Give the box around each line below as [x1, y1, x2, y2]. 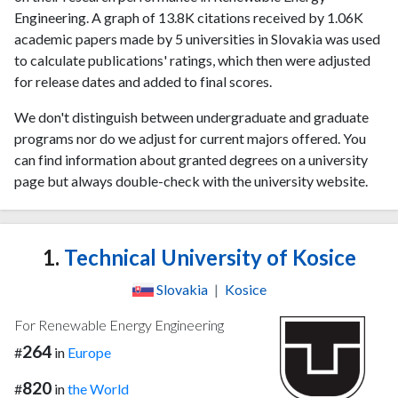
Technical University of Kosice [59, 244, 356, 270]
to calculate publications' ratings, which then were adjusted [14, 52, 370, 68]
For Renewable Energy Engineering [14, 315, 224, 333]
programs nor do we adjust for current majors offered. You [14, 130, 366, 147]
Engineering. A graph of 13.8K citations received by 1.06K [14, 9, 363, 26]
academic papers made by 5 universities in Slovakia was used [14, 30, 380, 47]
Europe [68, 343, 111, 361]
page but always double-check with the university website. [14, 172, 368, 189]
